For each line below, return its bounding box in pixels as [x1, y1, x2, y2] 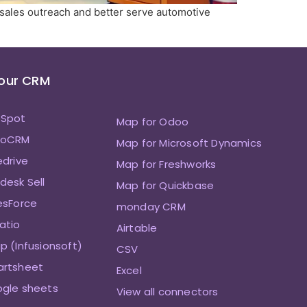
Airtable [116, 221, 158, 236]
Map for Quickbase [116, 178, 214, 193]
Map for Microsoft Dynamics [116, 136, 262, 151]
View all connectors [116, 284, 219, 299]
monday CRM [116, 199, 186, 214]
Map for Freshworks [116, 157, 217, 172]
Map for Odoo [116, 114, 189, 130]
